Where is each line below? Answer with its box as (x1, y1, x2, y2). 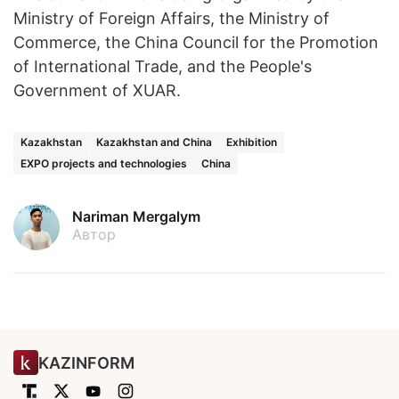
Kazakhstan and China (96, 134, 212, 149)
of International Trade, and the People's (13, 56, 312, 76)
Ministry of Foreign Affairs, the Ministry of (13, 8, 330, 28)
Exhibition (226, 134, 277, 149)
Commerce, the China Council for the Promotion (13, 32, 379, 52)
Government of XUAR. (13, 80, 181, 100)
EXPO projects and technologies (20, 156, 187, 170)
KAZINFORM (38, 353, 134, 372)
